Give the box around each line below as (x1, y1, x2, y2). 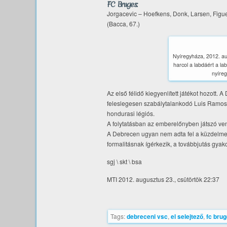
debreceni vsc (127, 212, 168, 221)
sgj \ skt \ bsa (107, 157, 142, 166)
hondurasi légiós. (107, 109, 155, 118)
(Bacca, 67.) (107, 19, 140, 28)
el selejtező (171, 212, 203, 221)
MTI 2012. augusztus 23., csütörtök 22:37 (107, 175, 219, 183)
